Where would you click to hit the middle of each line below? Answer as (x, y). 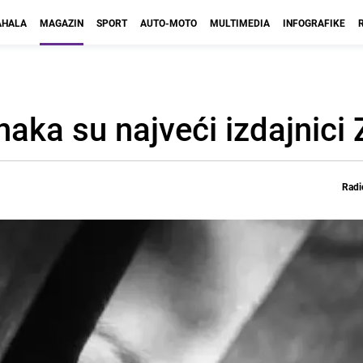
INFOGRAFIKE (314, 23)
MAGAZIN (62, 23)
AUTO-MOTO (169, 23)
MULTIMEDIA (240, 23)
